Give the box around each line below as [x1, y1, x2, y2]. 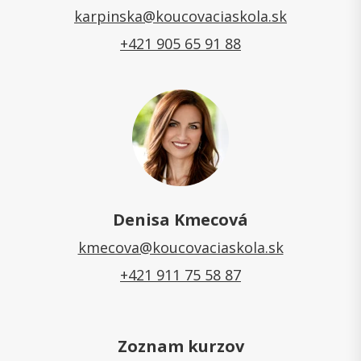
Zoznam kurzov [117, 335, 244, 358]
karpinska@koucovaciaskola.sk [74, 6, 287, 27]
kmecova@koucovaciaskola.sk [77, 238, 284, 258]
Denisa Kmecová [113, 209, 248, 231]
